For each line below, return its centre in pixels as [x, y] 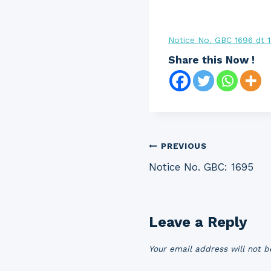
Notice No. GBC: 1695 [201, 167]
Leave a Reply [198, 222]
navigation [192, 175]
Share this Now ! [211, 60]
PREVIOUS [184, 146]
